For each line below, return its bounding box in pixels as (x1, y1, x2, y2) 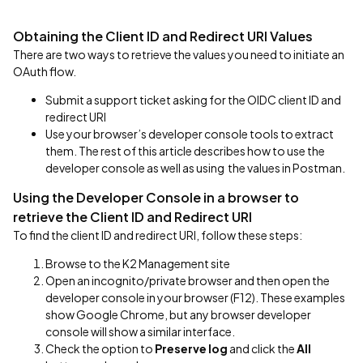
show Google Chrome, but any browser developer (45, 307, 311, 322)
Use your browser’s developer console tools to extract (45, 126, 334, 141)
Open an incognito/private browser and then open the (45, 273, 330, 288)
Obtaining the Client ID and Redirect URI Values (13, 28, 313, 45)
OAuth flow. (13, 64, 76, 79)
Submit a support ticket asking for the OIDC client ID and (45, 92, 341, 107)
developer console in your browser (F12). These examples (45, 290, 345, 305)
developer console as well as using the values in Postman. (45, 160, 345, 175)
